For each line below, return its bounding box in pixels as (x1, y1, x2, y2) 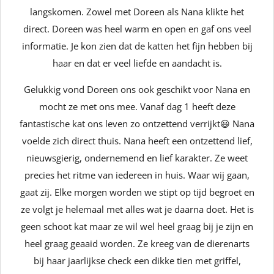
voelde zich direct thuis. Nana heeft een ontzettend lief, (21, 135, 253, 147)
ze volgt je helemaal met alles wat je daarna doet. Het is (20, 203, 254, 215)
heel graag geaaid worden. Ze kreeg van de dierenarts (24, 237, 250, 250)
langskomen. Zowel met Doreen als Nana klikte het (30, 6, 244, 18)
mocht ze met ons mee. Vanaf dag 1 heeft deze (39, 100, 235, 113)
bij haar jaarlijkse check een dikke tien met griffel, (33, 254, 241, 267)
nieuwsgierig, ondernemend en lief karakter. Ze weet (26, 152, 248, 164)
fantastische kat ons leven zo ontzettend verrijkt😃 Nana (20, 117, 254, 130)
